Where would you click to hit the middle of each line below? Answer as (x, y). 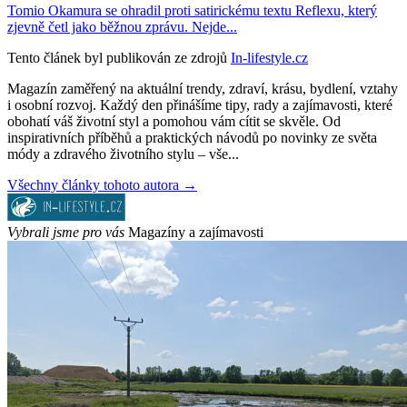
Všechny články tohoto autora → (102, 185)
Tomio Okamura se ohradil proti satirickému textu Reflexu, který (192, 11)
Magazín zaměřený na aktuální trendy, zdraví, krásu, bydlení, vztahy (203, 89)
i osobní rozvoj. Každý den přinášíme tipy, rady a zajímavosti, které (200, 105)
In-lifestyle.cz (269, 58)
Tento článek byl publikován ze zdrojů (117, 58)
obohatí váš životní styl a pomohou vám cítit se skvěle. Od (174, 122)
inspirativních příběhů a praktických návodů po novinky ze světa (192, 138)
